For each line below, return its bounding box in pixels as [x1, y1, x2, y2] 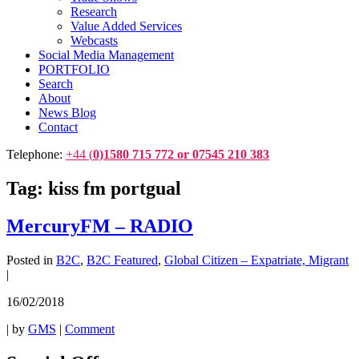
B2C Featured [87, 252, 158, 267]
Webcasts [71, 34, 118, 47]
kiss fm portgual [48, 177, 181, 199]
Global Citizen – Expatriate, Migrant [164, 252, 349, 267]
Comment [65, 321, 115, 336]
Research [71, 5, 117, 18]
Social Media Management [38, 48, 174, 62]
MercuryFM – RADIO [6, 215, 193, 236]
